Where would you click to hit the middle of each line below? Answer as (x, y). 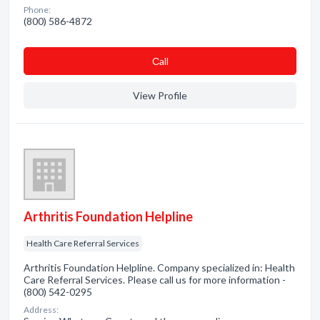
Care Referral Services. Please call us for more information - (155, 280)
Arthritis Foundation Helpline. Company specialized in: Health (159, 267)
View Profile (160, 95)
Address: (41, 310)
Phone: (37, 10)
